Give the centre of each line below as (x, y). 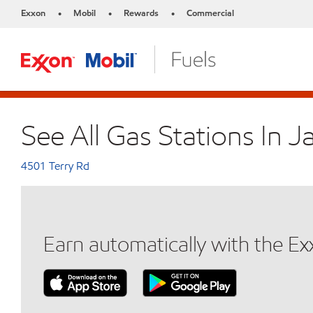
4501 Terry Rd (55, 166)
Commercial (210, 13)
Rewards (141, 13)
